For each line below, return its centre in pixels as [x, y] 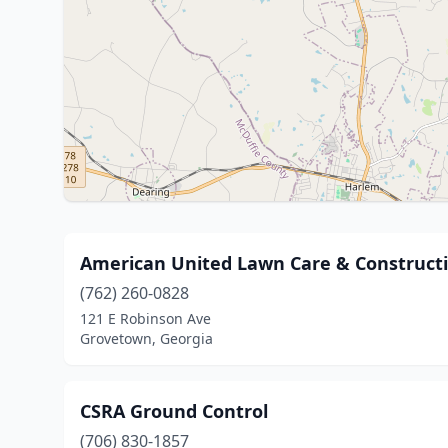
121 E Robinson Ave [145, 318]
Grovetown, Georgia [146, 338]
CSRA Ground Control [174, 411]
